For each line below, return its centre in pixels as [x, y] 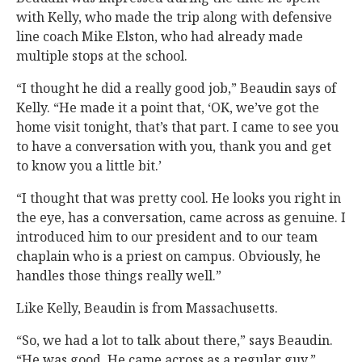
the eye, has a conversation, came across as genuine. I [181, 217]
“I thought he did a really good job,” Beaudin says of [176, 88]
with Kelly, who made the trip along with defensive [174, 17]
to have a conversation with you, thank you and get [174, 146]
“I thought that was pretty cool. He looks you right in [179, 198]
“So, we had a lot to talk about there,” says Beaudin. [175, 340]
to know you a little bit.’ [89, 166]
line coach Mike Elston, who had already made [160, 36]
